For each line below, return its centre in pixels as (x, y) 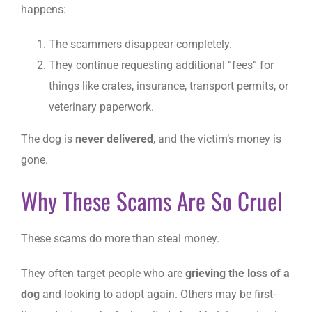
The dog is (48, 139)
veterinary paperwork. (101, 107)
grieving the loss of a (237, 274)
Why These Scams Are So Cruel (152, 201)
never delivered (114, 139)
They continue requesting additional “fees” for (161, 65)
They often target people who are (103, 274)
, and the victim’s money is (217, 139)
